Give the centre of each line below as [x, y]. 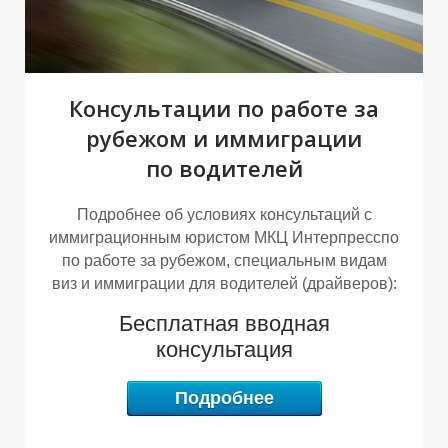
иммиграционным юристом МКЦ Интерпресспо [224, 238]
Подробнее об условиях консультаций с [224, 215]
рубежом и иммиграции [224, 138]
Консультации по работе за [224, 108]
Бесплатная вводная [224, 324]
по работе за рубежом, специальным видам [224, 261]
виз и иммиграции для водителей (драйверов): [224, 284]
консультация [224, 350]
